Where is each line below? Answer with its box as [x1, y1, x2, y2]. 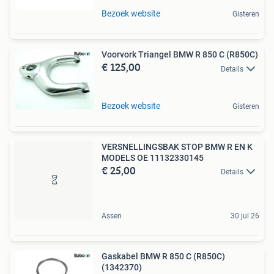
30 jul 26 [231, 211, 259, 220]
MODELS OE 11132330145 [102, 152, 204, 163]
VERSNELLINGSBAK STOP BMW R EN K [102, 141, 253, 152]
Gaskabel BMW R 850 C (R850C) [102, 251, 225, 261]
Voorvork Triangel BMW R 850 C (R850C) [102, 50, 258, 60]
